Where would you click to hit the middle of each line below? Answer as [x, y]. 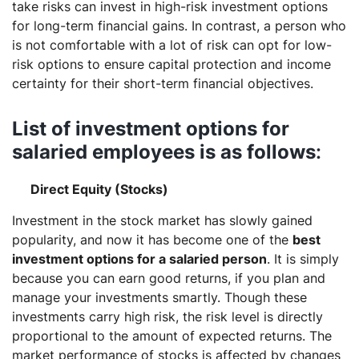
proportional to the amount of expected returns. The [172, 335]
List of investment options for [151, 128]
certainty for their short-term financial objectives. [165, 83]
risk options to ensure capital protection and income [171, 64]
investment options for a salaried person [139, 258]
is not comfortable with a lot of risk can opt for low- [172, 44]
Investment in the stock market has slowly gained [162, 220]
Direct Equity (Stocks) [99, 189]
